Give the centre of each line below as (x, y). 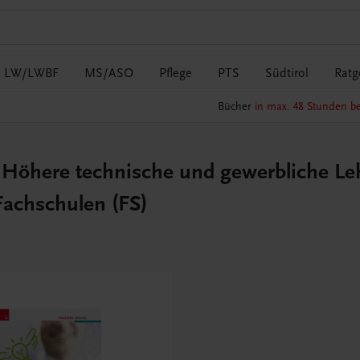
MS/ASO (109, 73)
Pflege (176, 73)
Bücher (236, 107)
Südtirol (287, 73)
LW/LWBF (31, 73)
